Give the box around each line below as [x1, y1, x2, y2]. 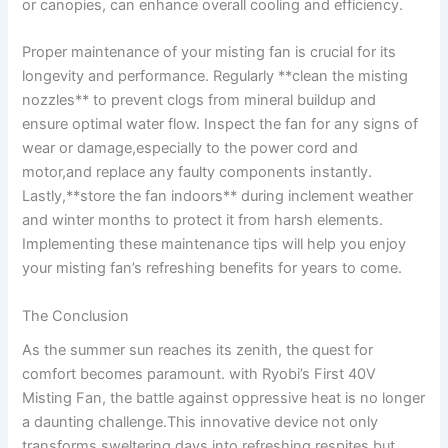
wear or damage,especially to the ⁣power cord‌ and [22, 139, 359, 158]
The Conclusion [22, 306, 130, 325]
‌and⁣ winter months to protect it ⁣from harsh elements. [22, 211, 384, 230]
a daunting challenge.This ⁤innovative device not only [22, 412, 379, 431]
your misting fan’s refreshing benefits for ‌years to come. [22, 259, 403, 278]
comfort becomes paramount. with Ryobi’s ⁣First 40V [22, 364, 377, 383]
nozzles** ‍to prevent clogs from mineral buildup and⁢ [22, 91, 377, 110]
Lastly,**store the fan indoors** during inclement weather [22, 187, 414, 206]
